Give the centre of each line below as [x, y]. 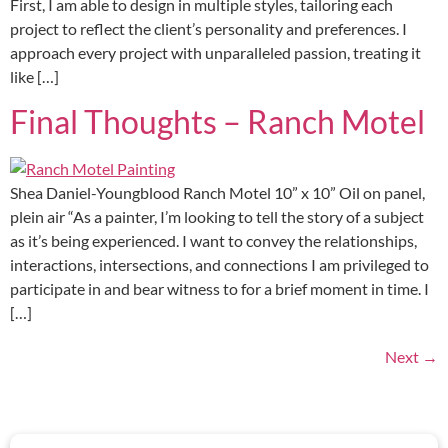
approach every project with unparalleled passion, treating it [215, 52]
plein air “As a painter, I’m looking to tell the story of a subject [217, 217]
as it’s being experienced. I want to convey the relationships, [213, 241]
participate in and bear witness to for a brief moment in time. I [219, 289]
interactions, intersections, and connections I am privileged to [219, 265]
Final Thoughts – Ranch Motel [217, 122]
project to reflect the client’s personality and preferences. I [208, 28]
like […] [34, 76]
